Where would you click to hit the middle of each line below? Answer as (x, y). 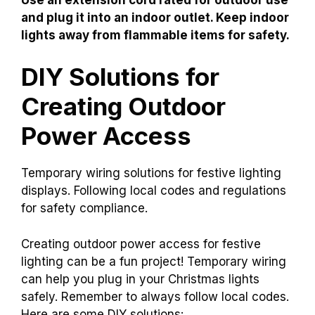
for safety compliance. (84, 208)
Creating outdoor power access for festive (141, 244)
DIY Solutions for (120, 77)
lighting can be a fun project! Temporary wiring (154, 261)
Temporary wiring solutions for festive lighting (151, 173)
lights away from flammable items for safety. (155, 35)
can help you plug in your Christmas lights (140, 279)
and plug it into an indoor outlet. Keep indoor (155, 17)
